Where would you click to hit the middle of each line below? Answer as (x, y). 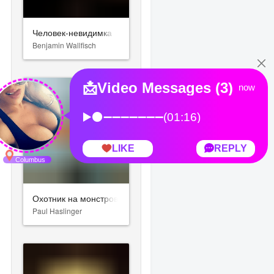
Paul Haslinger (57, 210)
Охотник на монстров (76, 198)
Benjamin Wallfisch (65, 45)
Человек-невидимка (72, 32)
